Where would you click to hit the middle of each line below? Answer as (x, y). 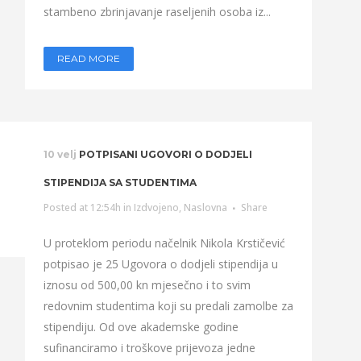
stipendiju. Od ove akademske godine (141, 327)
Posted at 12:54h (82, 207)
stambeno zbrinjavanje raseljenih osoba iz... (157, 12)
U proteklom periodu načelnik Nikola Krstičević (164, 243)
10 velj (60, 154)
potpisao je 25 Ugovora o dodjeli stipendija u (160, 264)
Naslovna (205, 207)
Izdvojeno (156, 207)
